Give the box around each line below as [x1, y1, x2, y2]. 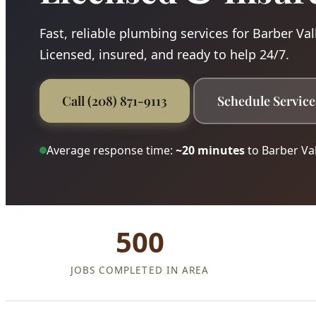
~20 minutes [176, 142, 245, 158]
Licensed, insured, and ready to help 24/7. [39, 45, 289, 63]
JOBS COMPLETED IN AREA [70, 262, 209, 276]
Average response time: [47, 142, 176, 158]
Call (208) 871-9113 [62, 92, 167, 109]
